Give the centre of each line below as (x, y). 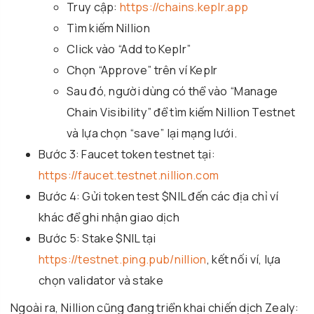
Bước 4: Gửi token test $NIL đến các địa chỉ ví (159, 196)
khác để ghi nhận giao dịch (109, 217)
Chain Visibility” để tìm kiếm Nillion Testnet (181, 112)
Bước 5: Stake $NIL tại (97, 238)
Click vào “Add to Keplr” (129, 49)
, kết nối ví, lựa (244, 259)
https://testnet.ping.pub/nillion (123, 259)
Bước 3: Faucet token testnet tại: (127, 154)
